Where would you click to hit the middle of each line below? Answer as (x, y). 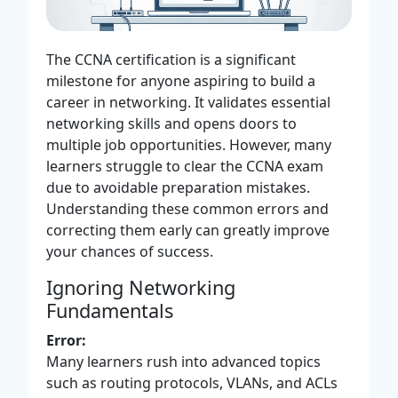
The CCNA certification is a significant (171, 59)
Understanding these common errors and (187, 208)
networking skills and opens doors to (171, 123)
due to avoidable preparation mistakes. (178, 187)
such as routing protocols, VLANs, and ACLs (192, 382)
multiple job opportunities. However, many (189, 144)
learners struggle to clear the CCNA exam (185, 166)
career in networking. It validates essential (188, 102)
